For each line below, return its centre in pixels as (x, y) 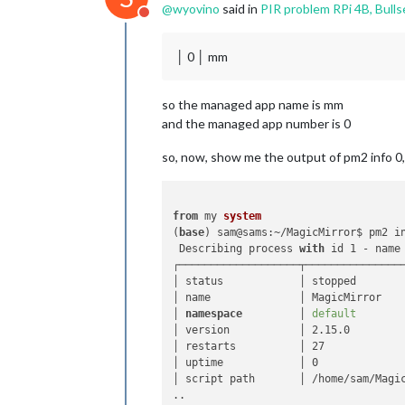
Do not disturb (188, 21)
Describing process (236, 248)
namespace (214, 313)
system (243, 216)
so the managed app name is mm (253, 104)
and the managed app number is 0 (256, 123)
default (334, 313)
